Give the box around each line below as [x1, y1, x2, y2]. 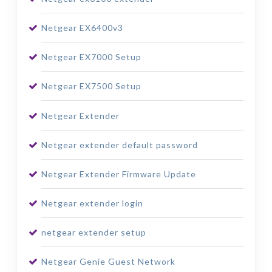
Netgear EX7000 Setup [41, 52, 141, 63]
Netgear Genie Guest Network [41, 256, 175, 267]
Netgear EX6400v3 [41, 22, 123, 33]
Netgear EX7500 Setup [41, 81, 141, 92]
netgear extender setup [41, 227, 146, 238]
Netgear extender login [41, 198, 143, 209]
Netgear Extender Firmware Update [41, 168, 196, 179]
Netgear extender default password [41, 139, 198, 150]
